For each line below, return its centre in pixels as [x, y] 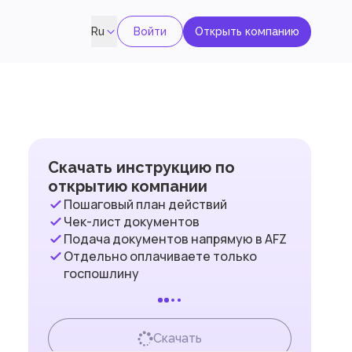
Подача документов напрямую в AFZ [175, 239]
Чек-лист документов [132, 222]
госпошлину [101, 273]
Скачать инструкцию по [141, 167]
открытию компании [128, 186]
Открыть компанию [247, 31]
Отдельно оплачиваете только [160, 256]
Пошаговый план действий [145, 204]
